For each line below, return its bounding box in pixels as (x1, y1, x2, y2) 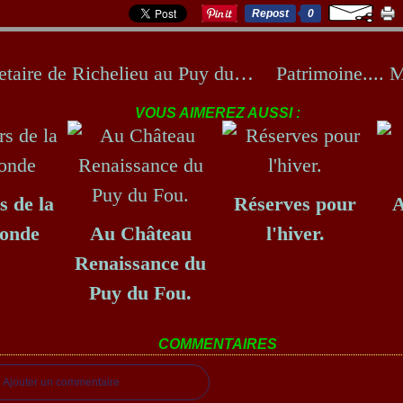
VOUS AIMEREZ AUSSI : (135, 105, 300, 121)
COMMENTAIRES (158, 336, 277, 352)
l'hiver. (265, 222, 325, 245)
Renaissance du (75, 252, 206, 274)
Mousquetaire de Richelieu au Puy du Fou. (234, 62, 254, 85)
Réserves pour (234, 193, 356, 215)
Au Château (89, 222, 192, 245)
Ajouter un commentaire (3, 376, 120, 389)
